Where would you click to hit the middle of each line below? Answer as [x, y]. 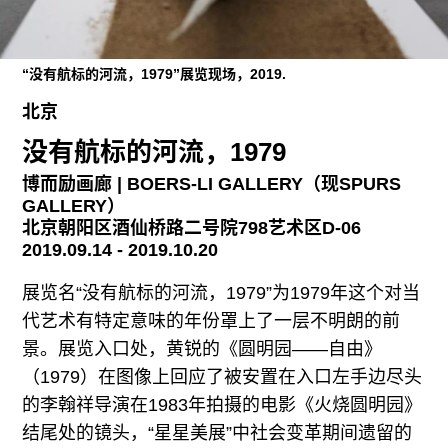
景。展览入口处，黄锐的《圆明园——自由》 [202, 348]
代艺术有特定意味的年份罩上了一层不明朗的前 [211, 320]
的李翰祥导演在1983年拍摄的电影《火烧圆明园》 [222, 404]
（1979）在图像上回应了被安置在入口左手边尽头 [222, 376]
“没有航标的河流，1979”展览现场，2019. [154, 74]
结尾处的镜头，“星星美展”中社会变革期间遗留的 [217, 432]
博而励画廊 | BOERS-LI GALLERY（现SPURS [212, 183]
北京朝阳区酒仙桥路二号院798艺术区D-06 [192, 227]
